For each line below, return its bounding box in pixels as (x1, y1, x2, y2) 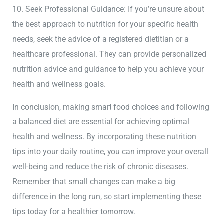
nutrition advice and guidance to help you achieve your (12, 64, 204, 74)
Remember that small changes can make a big (12, 177, 176, 187)
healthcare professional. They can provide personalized (12, 49, 207, 59)
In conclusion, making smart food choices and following (12, 102, 210, 112)
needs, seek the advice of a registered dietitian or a (12, 34, 189, 44)
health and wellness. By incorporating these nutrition (12, 132, 197, 142)
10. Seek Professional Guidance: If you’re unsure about (12, 4, 205, 14)
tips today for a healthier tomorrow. (12, 207, 136, 217)
